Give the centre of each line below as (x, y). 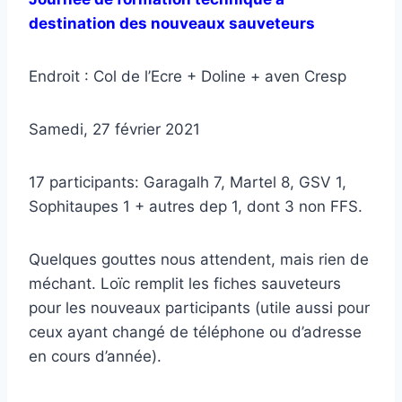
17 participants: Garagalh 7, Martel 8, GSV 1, (188, 182)
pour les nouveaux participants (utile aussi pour (199, 307)
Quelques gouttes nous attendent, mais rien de (199, 259)
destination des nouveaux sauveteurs (172, 23)
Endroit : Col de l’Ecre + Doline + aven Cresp (188, 76)
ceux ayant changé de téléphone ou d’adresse (195, 332)
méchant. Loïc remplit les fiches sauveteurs (185, 283)
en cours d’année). (95, 356)
